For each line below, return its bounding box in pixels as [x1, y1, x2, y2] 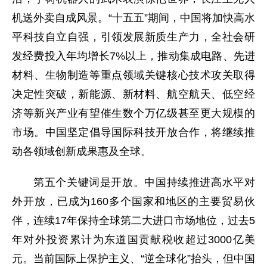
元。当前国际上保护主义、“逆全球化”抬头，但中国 [12, 252, 255, 265]
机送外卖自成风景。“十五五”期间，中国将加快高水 [12, 11, 255, 24]
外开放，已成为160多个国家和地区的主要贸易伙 [12, 195, 255, 207]
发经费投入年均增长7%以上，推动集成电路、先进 [12, 49, 255, 62]
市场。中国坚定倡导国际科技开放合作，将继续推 [12, 126, 255, 138]
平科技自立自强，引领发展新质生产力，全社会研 [12, 30, 255, 43]
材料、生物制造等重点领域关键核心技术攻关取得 [12, 69, 255, 81]
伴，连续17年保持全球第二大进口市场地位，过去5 [12, 214, 255, 226]
